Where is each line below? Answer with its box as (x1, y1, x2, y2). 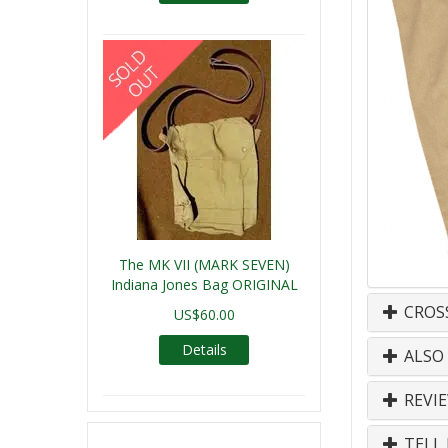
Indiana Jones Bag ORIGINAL (110, 275, 298, 294)
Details (181, 340, 227, 359)
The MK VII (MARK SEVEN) (118, 255, 290, 274)
